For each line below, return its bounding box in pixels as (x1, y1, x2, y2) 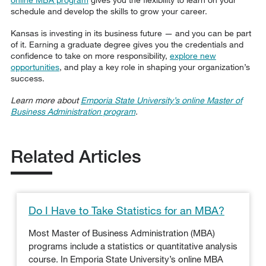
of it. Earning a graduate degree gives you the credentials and (10, 39, 243, 49)
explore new (169, 50, 216, 61)
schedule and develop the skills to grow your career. (10, 5, 207, 16)
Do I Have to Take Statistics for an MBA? (28, 203, 224, 217)
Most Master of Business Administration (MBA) (28, 227, 215, 238)
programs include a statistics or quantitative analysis (28, 240, 237, 251)
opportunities (10, 61, 59, 72)
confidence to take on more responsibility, (10, 50, 170, 61)
